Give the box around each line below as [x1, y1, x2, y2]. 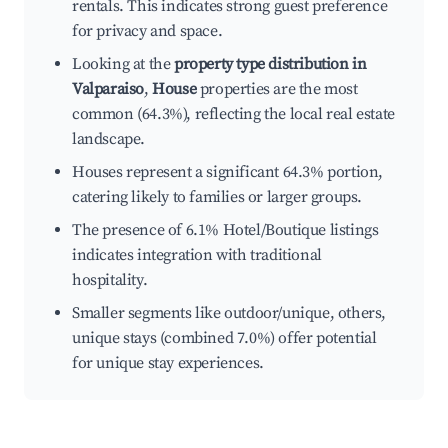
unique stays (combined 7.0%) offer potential [72, 328, 377, 349]
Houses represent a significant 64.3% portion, [72, 162, 384, 183]
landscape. [72, 129, 145, 150]
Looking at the [72, 54, 174, 75]
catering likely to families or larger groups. [72, 187, 363, 208]
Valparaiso [72, 79, 144, 100]
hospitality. [72, 270, 148, 291]
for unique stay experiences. [72, 353, 264, 374]
